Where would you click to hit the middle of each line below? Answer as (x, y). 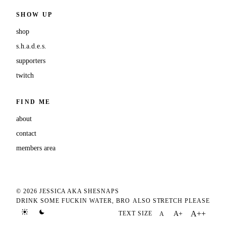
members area (36, 148)
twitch (25, 75)
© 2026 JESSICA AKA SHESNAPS (68, 191)
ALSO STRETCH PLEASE (171, 201)
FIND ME (34, 102)
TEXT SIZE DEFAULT (151, 218)
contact (26, 133)
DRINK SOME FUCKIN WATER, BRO (73, 201)
